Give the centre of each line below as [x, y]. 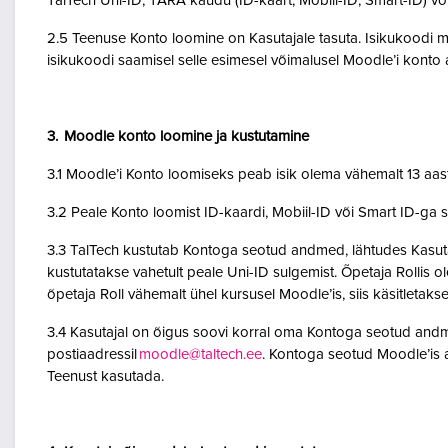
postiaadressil [93, 354]
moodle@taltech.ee [200, 354]
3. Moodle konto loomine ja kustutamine [181, 136]
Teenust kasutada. [106, 376]
